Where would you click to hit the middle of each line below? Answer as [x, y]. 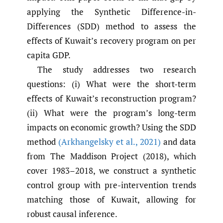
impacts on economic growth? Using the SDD [111, 127]
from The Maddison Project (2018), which [111, 156]
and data [178, 142]
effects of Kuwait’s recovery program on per [111, 41]
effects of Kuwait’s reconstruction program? [111, 99]
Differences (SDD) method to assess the [111, 26]
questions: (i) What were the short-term [111, 84]
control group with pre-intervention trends [111, 185]
